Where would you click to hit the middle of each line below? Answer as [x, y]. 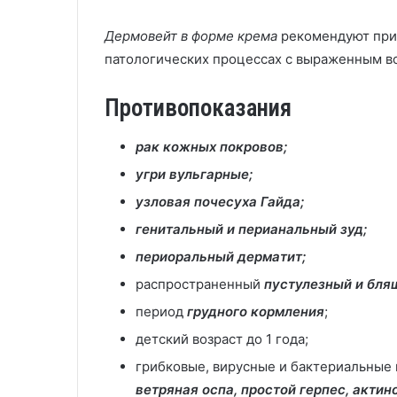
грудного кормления [256, 311]
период [161, 311]
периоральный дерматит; [221, 257]
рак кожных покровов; [211, 147]
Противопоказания [198, 108]
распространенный [200, 284]
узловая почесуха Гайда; [220, 202]
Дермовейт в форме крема [193, 35]
